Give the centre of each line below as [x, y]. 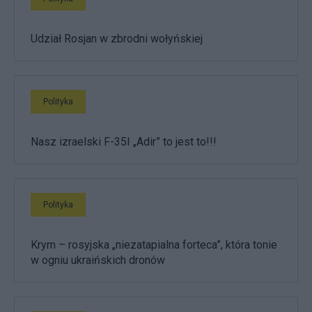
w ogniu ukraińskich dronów [98, 260]
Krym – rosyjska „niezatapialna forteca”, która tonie [154, 245]
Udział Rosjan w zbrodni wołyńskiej [117, 39]
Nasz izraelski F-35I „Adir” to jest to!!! [124, 142]
